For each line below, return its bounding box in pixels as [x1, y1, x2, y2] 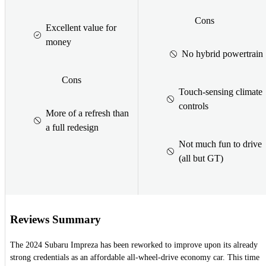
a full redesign [46, 122, 99, 132]
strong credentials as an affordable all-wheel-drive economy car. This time [10, 253, 259, 262]
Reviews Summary [10, 213, 101, 226]
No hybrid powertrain [182, 48, 263, 59]
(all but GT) [179, 153, 223, 163]
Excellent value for [46, 22, 116, 33]
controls [179, 100, 208, 111]
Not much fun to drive [179, 138, 262, 149]
